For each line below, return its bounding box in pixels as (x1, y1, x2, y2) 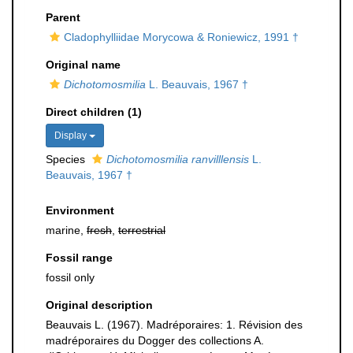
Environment (46, 204, 114, 217)
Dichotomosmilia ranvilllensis (106, 153, 249, 165)
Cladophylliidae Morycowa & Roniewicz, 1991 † (64, 31, 299, 43)
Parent (46, 11, 80, 24)
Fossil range (46, 251, 113, 264)
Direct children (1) (46, 106, 142, 118)
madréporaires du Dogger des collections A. (46, 334, 264, 347)
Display (54, 130, 89, 141)
